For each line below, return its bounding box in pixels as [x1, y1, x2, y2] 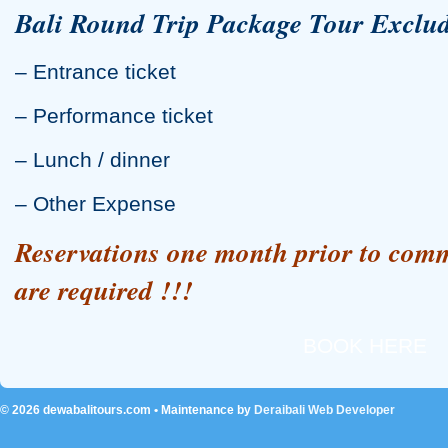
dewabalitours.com [43, 403, 151, 418]
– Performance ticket [15, 104, 213, 128]
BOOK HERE [303, 334, 427, 358]
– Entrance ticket [15, 60, 176, 84]
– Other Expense [15, 192, 176, 216]
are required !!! [15, 271, 193, 310]
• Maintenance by [151, 403, 254, 418]
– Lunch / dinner [15, 148, 170, 172]
